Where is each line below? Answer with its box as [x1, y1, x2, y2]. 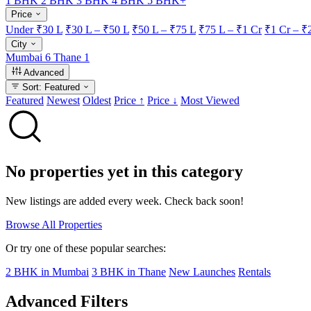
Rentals [238, 265, 271, 278]
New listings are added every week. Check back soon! [6, 194, 244, 207]
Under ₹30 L [6, 23, 62, 35]
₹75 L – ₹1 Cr [199, 23, 262, 35]
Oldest [83, 94, 111, 106]
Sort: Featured [22, 81, 80, 92]
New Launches [169, 265, 235, 278]
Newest [47, 94, 80, 106]
